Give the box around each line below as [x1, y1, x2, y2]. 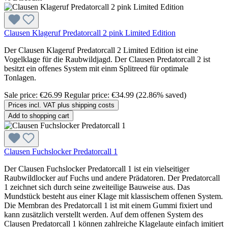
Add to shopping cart [8, 111, 69, 120]
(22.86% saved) [136, 90, 186, 99]
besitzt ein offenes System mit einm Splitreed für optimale [4, 64, 188, 73]
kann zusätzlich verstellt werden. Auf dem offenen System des [4, 210, 203, 219]
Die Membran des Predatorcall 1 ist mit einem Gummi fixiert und [4, 201, 212, 210]
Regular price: [64, 90, 109, 99]
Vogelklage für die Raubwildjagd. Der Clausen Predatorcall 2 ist [4, 54, 210, 64]
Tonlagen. [4, 73, 38, 82]
